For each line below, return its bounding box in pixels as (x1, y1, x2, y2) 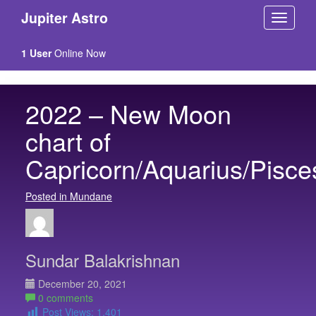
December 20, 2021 (35, 276, 127, 291)
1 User (21, 46, 51, 60)
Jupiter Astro (21, 8, 108, 28)
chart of (25, 122, 111, 159)
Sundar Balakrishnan (25, 247, 180, 272)
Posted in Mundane (25, 188, 112, 203)
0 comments (35, 290, 93, 305)
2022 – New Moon (25, 95, 231, 131)
